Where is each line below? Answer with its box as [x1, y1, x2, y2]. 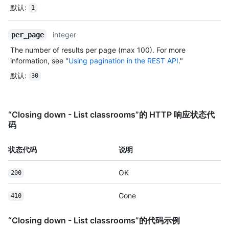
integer [53, 30, 77, 39]
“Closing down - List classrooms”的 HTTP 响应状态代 [8, 109, 215, 120]
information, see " [10, 56, 68, 65]
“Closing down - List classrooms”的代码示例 [8, 215, 180, 225]
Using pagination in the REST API [68, 56, 178, 65]
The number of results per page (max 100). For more [10, 45, 186, 54]
